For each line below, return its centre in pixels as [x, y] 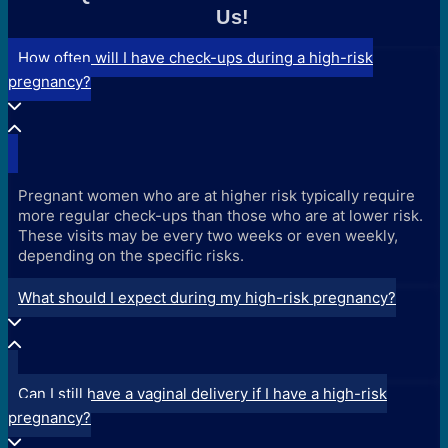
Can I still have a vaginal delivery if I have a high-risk [202, 393]
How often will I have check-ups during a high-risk [195, 57]
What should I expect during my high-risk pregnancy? [207, 297]
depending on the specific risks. [131, 255]
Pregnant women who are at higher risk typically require [216, 195]
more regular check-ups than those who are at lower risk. [220, 215]
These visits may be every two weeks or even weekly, [208, 235]
